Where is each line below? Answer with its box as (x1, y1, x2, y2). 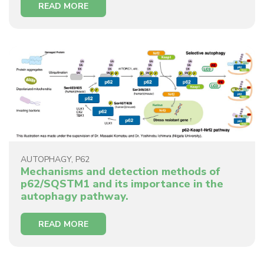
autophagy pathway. (21, 189, 128, 203)
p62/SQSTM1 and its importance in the (21, 176, 223, 191)
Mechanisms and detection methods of (21, 164, 220, 179)
